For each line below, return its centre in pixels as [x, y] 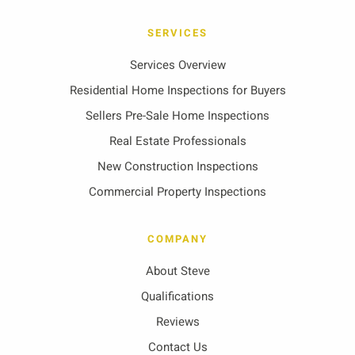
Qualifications [177, 296]
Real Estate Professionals [177, 141]
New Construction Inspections [177, 166]
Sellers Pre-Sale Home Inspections [177, 116]
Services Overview [177, 65]
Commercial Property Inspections [177, 192]
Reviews [177, 322]
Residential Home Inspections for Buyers [177, 90]
